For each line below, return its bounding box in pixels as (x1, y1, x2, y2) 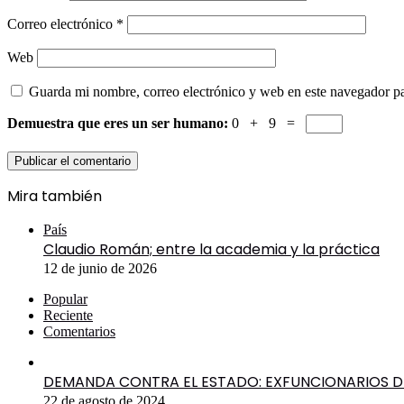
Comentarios (43, 324, 115, 340)
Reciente (43, 308, 93, 324)
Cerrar (6, 207, 42, 223)
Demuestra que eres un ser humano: (7, 115, 232, 132)
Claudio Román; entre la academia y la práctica (43, 239, 380, 261)
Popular (43, 291, 87, 308)
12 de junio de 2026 (43, 261, 157, 277)
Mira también (7, 186, 102, 207)
